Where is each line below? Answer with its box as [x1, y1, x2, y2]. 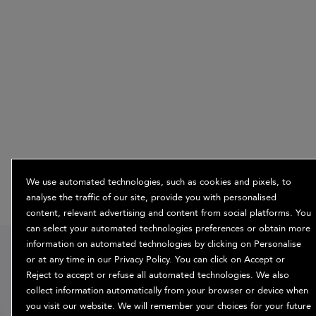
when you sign [103, 261, 213, 285]
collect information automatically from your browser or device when [26, 284, 308, 297]
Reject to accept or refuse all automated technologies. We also [26, 269, 289, 281]
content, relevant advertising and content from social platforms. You [26, 207, 311, 219]
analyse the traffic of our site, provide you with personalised [26, 191, 276, 204]
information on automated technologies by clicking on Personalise [26, 238, 301, 250]
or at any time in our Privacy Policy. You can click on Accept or [26, 253, 285, 266]
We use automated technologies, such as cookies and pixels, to [26, 176, 291, 188]
